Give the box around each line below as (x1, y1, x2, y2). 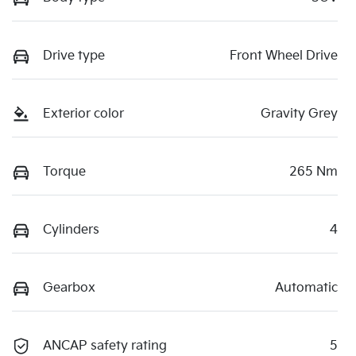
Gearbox (43, 280, 95, 296)
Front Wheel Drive (230, 48, 338, 64)
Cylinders (43, 222, 99, 238)
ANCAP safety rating (43, 338, 167, 354)
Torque (43, 164, 86, 180)
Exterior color (43, 106, 124, 122)
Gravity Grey (261, 106, 338, 122)
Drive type (43, 48, 105, 64)
